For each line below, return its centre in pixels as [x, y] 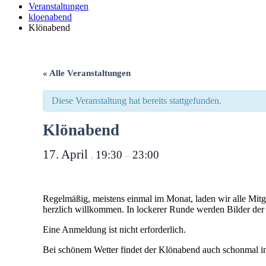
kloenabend [50, 17]
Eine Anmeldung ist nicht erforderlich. [114, 229]
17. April [67, 154]
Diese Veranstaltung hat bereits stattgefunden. [137, 101]
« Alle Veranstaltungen [87, 73]
